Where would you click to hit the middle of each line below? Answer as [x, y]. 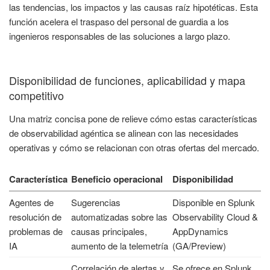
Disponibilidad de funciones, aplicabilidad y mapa [127, 80]
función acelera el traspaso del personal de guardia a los [119, 21]
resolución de [35, 217]
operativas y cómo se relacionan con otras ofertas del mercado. [134, 147]
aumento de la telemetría [120, 246]
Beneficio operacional [117, 179]
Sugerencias [96, 202]
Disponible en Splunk [214, 202]
